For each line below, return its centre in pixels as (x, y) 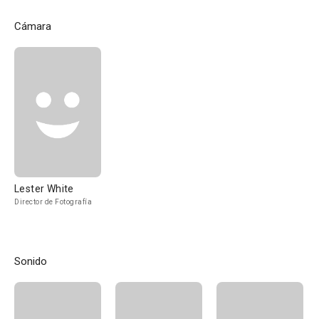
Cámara (33, 26)
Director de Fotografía (53, 202)
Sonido (31, 261)
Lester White (44, 189)
